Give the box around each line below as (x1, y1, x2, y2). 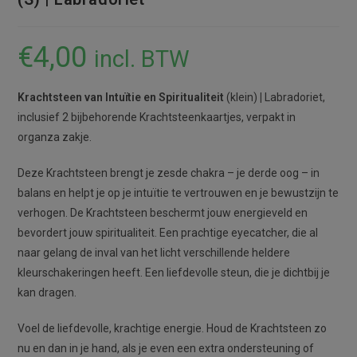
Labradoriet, (265, 90, 326, 104)
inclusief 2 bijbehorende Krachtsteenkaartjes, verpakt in (18, 110, 296, 124)
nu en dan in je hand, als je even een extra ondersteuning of (18, 341, 315, 355)
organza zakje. (18, 130, 92, 143)
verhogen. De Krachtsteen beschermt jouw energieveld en (18, 206, 308, 219)
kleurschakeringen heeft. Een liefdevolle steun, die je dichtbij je (18, 265, 331, 279)
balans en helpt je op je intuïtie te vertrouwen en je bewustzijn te (18, 186, 339, 199)
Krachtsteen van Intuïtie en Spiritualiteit (18, 90, 227, 104)
